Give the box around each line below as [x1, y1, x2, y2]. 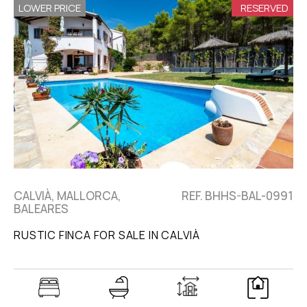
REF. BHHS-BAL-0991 [181, 188, 293, 204]
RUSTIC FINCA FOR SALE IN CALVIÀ [14, 228, 200, 243]
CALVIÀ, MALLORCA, [14, 188, 122, 204]
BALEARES [14, 201, 69, 217]
